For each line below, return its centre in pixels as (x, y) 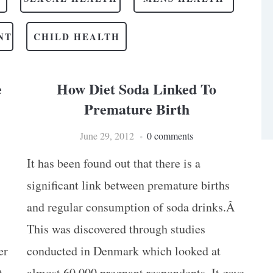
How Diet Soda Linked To (136, 89)
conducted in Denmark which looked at (124, 251)
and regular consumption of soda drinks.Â (133, 207)
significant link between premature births (128, 185)
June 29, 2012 (107, 136)
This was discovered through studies (116, 229)
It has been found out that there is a (114, 163)
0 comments (170, 136)
